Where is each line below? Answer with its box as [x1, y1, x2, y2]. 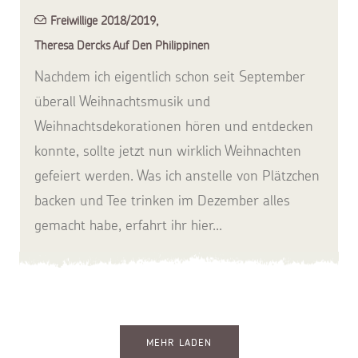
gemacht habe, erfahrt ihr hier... [34, 216, 222, 234]
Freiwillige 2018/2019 [50, 13, 156, 28]
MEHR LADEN [145, 338, 213, 348]
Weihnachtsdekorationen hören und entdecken [34, 117, 313, 135]
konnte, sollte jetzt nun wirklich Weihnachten [34, 141, 301, 160]
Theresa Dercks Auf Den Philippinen [34, 38, 209, 53]
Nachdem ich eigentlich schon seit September [34, 67, 305, 86]
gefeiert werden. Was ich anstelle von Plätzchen [34, 166, 320, 185]
